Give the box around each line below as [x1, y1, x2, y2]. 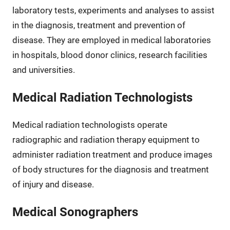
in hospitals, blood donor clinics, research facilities [12, 49, 207, 60]
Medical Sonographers [12, 204, 138, 219]
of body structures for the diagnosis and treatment [12, 164, 209, 175]
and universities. [12, 64, 75, 75]
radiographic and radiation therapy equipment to [12, 134, 200, 145]
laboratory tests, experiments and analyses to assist [12, 5, 215, 15]
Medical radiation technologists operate [12, 119, 167, 130]
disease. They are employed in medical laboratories [12, 34, 211, 45]
